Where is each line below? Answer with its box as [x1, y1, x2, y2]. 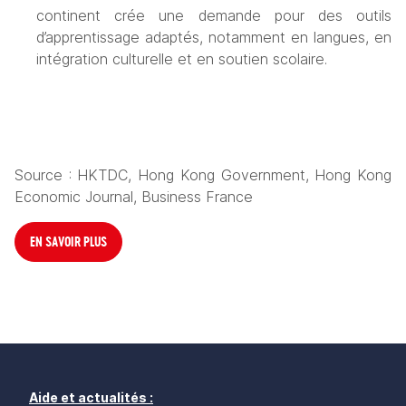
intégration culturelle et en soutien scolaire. [36, 50, 327, 69]
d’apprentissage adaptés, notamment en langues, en [36, 28, 391, 47]
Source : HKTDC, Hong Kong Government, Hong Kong [14, 166, 391, 185]
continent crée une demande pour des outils [36, 6, 391, 25]
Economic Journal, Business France [14, 188, 253, 207]
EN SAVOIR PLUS [30, 233, 107, 251]
